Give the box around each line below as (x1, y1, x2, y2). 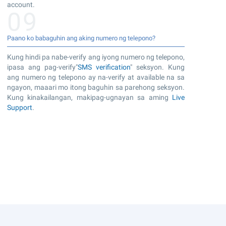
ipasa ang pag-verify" (7, 63, 78, 71)
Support (7, 103, 32, 111)
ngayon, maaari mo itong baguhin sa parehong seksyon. (7, 83, 185, 91)
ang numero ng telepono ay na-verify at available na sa (7, 73, 185, 81)
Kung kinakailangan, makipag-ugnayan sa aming (7, 93, 172, 101)
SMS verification (78, 63, 130, 71)
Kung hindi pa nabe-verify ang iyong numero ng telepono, (7, 52, 185, 61)
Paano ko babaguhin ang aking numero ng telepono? (7, 34, 155, 42)
